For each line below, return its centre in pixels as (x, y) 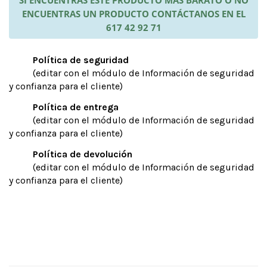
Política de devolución (83, 154)
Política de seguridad (81, 60)
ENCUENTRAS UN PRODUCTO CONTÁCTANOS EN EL (133, 14)
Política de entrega (76, 107)
